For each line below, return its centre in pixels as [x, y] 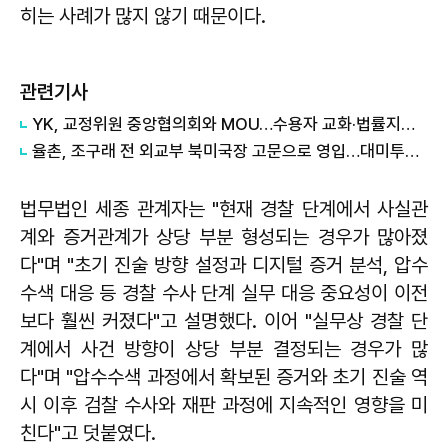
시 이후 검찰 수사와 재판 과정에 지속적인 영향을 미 [224, 405]
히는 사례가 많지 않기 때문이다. [143, 16]
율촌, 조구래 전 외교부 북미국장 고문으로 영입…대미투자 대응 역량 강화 [412, 151]
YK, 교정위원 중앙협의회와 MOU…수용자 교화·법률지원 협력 [408, 124]
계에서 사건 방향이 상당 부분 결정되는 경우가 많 [224, 349]
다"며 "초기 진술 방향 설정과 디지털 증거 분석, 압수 [224, 265]
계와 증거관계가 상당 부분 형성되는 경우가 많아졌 [224, 237]
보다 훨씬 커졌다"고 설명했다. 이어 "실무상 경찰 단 [224, 321]
